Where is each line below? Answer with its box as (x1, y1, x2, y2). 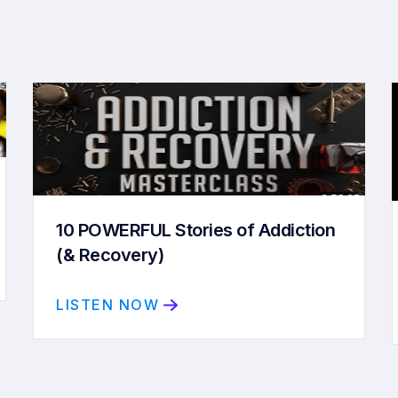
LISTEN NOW (56, 296, 160, 314)
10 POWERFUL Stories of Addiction (56, 219, 336, 241)
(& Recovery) (56, 244, 164, 266)
